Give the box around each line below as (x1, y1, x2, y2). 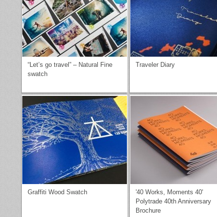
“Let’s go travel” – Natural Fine (28, 61, 112, 68)
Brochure (136, 207, 161, 214)
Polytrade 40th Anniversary (136, 198, 211, 205)
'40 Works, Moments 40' (136, 188, 203, 196)
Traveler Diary (136, 61, 175, 68)
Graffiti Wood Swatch (28, 188, 87, 196)
